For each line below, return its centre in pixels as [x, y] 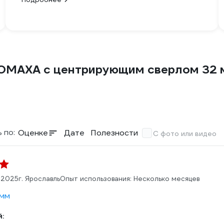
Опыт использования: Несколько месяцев [130, 179]
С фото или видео [185, 133]
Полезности [114, 133]
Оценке [33, 133]
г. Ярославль [39, 179]
